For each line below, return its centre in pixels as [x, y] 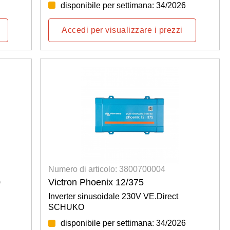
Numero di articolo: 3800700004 [107, 169]
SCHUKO [66, 207]
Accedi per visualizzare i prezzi [122, 30]
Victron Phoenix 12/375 [96, 183]
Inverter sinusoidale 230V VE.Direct [113, 197]
